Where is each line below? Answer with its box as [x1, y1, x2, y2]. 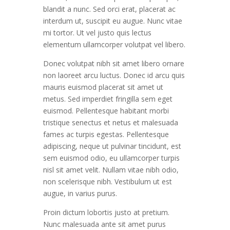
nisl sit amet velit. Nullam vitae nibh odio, [43, 165, 179, 175]
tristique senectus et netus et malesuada [43, 118, 178, 127]
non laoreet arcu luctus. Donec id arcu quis [43, 70, 185, 80]
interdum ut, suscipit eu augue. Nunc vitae [43, 16, 182, 26]
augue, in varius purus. [43, 188, 117, 198]
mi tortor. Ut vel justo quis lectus [43, 28, 151, 37]
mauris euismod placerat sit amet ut [43, 82, 163, 92]
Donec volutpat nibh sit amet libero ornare [43, 59, 184, 68]
